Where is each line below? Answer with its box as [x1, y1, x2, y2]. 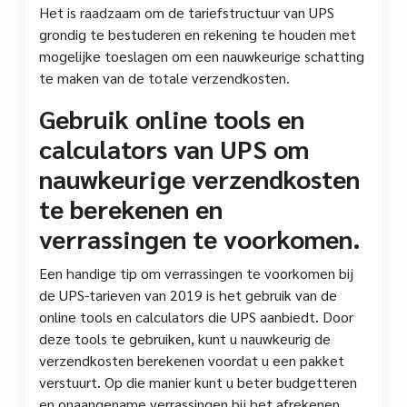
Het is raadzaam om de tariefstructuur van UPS [39, 2, 334, 22]
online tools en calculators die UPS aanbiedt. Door [39, 306, 353, 326]
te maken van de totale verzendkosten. [39, 67, 290, 87]
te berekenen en [39, 191, 223, 224]
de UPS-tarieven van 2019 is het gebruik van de [39, 284, 337, 304]
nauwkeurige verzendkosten [39, 161, 360, 194]
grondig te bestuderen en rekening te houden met [39, 24, 356, 44]
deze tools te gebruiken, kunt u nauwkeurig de [39, 328, 331, 348]
